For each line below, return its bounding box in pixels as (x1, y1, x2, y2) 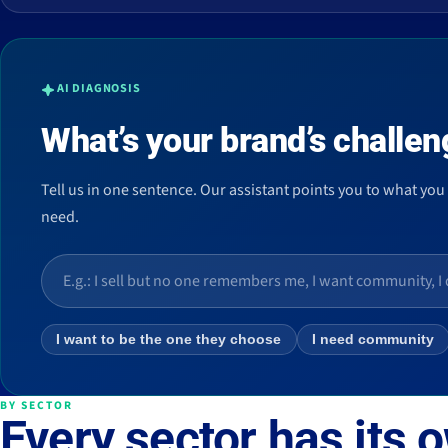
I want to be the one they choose (56, 332, 282, 348)
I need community (312, 332, 435, 348)
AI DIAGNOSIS (57, 80, 141, 98)
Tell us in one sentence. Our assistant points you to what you (41, 179, 445, 202)
